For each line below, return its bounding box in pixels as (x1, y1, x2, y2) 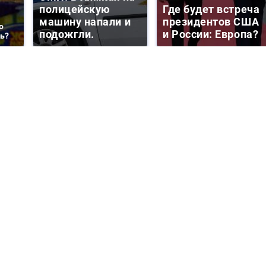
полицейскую (39, 2, 110, 15)
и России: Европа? (163, 27, 259, 40)
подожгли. (39, 27, 94, 40)
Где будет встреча (163, 2, 260, 15)
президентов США (163, 15, 259, 28)
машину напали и (39, 15, 131, 28)
